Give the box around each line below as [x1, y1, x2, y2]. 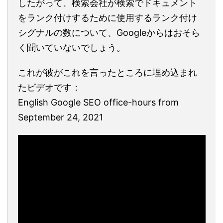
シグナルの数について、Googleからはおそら [18, 27, 200, 38]
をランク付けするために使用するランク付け [18, 12, 197, 23]
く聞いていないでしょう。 [18, 42, 125, 53]
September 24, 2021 [18, 111, 103, 122]
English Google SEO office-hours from [18, 97, 179, 108]
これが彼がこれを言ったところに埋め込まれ [18, 67, 197, 78]
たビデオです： [18, 82, 81, 93]
